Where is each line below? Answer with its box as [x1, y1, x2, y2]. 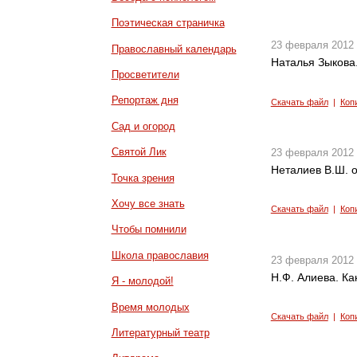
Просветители [111, 68, 179, 80]
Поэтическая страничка [111, 17, 225, 29]
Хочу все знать [111, 197, 185, 210]
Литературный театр [111, 326, 210, 339]
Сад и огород [111, 120, 175, 132]
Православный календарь [111, 42, 237, 55]
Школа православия [111, 249, 209, 261]
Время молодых [111, 300, 190, 313]
